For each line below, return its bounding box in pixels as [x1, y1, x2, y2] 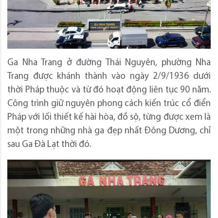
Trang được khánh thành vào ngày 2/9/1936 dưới [7, 72, 211, 81]
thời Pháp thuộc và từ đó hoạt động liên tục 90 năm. [7, 85, 211, 95]
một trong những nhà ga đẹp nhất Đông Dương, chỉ [7, 126, 211, 136]
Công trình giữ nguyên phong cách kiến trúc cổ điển [7, 99, 211, 109]
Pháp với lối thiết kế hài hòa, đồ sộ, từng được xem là [7, 112, 211, 122]
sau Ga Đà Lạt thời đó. [7, 140, 91, 149]
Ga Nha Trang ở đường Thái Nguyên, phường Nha [7, 58, 211, 68]
